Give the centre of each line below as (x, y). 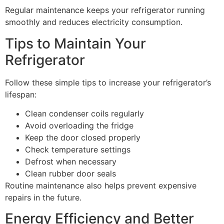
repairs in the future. (43, 197)
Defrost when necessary (71, 161)
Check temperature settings (78, 149)
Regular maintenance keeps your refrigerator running (105, 10)
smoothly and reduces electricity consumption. (94, 22)
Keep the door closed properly (83, 137)
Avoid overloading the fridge (79, 125)
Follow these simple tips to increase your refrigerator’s (108, 82)
